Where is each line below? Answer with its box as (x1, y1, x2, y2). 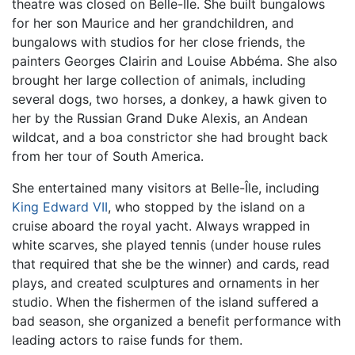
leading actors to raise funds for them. (12, 331, 242, 348)
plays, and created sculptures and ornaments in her (12, 274, 319, 291)
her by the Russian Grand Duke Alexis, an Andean (12, 109, 307, 126)
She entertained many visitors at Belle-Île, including (12, 179, 319, 196)
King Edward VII (12, 198, 108, 215)
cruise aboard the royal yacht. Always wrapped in (12, 217, 310, 234)
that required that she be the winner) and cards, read (12, 255, 330, 272)
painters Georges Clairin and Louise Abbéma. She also (12, 52, 338, 69)
